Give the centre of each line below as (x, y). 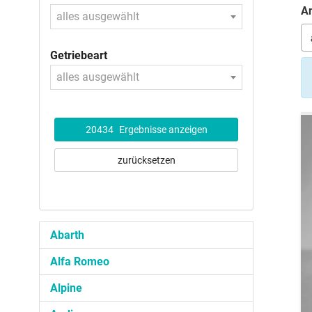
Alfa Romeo (80, 261)
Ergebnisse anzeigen (162, 130)
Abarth (67, 235)
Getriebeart (79, 56)
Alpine (66, 288)
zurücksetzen (146, 161)
